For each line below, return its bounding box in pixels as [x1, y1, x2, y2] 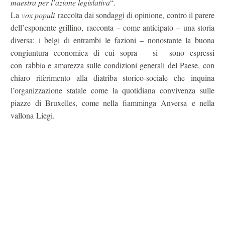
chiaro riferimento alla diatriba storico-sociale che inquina [11, 72, 214, 83]
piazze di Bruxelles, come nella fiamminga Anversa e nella [11, 97, 214, 108]
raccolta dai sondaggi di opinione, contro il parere [55, 9, 215, 20]
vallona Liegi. [11, 109, 55, 121]
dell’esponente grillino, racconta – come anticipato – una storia [11, 22, 214, 33]
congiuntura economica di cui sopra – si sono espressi [11, 47, 214, 58]
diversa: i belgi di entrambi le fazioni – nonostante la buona [11, 34, 214, 45]
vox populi [22, 9, 55, 20]
